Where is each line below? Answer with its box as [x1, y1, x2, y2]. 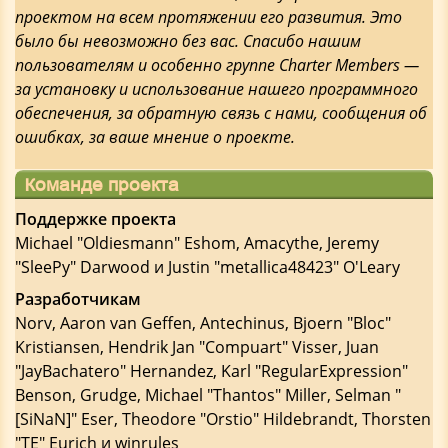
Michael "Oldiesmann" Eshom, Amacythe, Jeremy [15, 232, 379, 254]
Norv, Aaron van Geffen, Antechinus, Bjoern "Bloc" [15, 312, 391, 334]
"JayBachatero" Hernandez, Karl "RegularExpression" [15, 360, 408, 382]
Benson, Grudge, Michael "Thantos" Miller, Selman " [15, 384, 401, 406]
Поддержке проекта [15, 208, 176, 230]
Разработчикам [15, 288, 141, 310]
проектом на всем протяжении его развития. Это [15, 6, 402, 28]
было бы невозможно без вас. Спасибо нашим [15, 30, 361, 52]
